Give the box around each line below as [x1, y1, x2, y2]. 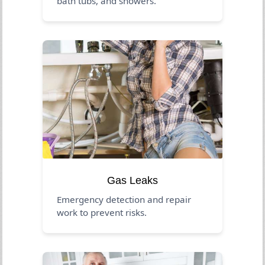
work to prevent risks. [57, 206, 147, 218]
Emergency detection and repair [57, 193, 192, 205]
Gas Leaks [107, 174, 158, 186]
